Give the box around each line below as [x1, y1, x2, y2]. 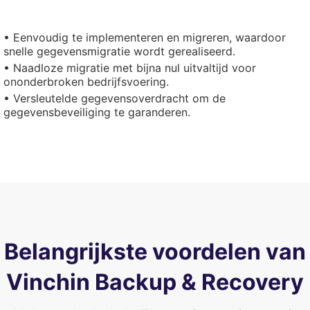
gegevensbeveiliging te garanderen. [3, 105, 190, 119]
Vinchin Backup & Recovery [6, 268, 304, 295]
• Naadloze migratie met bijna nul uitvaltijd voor [3, 61, 256, 75]
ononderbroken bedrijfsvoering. [3, 75, 169, 89]
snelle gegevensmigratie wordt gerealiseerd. [3, 44, 235, 58]
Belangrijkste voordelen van [4, 238, 306, 265]
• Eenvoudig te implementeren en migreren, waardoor [3, 30, 286, 44]
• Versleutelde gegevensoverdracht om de [3, 91, 226, 105]
